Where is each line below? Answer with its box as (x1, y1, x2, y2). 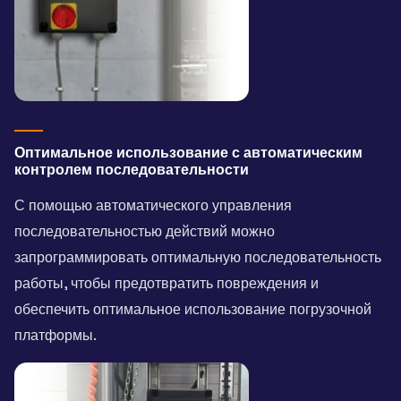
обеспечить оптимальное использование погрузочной (14, 299, 371, 319)
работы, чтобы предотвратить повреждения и (14, 273, 319, 293)
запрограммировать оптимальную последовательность (14, 247, 381, 267)
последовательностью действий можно (14, 221, 275, 241)
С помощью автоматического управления (14, 195, 292, 215)
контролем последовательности (14, 159, 249, 179)
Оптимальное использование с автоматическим (14, 142, 363, 162)
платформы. (14, 325, 97, 345)
